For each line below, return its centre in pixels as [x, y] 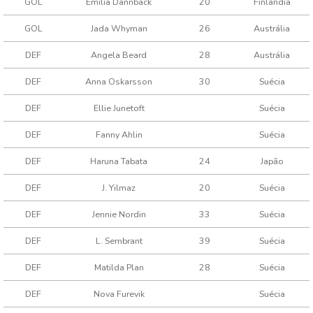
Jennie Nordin [119, 214]
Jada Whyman [119, 28]
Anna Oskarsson [119, 81]
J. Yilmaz [119, 188]
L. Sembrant [119, 241]
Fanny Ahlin [119, 134]
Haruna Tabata [119, 161]
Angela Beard [119, 55]
